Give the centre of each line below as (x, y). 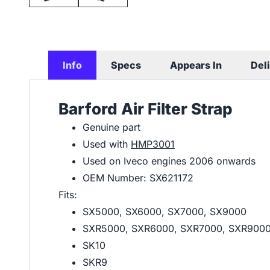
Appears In (196, 65)
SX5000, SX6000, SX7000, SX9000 (165, 211)
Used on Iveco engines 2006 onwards (169, 161)
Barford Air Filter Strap (146, 108)
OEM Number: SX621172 (138, 177)
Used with (107, 144)
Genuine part (111, 127)
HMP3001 (153, 144)
